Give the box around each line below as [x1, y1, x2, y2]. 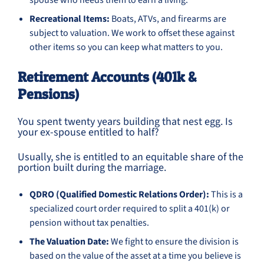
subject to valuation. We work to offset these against [29, 27, 235, 39]
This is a [209, 188, 243, 201]
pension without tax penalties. [29, 216, 149, 229]
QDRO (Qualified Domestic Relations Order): [29, 188, 209, 201]
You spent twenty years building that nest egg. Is [18, 114, 233, 129]
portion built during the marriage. [18, 160, 166, 175]
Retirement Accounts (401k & [18, 68, 196, 85]
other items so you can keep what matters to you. [29, 41, 223, 54]
